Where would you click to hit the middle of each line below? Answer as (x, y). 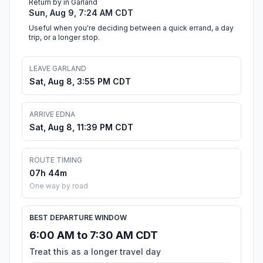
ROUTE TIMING (56, 160)
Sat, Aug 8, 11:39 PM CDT (81, 127)
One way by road (59, 186)
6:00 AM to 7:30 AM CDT (94, 235)
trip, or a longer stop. (64, 38)
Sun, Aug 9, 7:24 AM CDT (81, 13)
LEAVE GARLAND (58, 69)
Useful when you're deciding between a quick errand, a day (131, 28)
